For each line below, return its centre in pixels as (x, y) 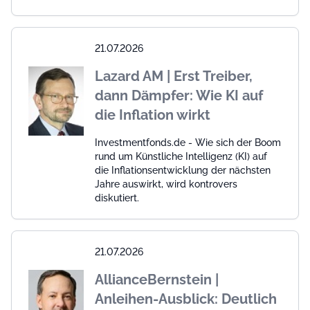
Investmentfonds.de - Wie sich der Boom (188, 143)
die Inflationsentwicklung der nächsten (183, 171)
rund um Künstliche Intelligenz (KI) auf (181, 157)
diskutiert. (117, 198)
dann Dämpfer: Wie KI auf (179, 96)
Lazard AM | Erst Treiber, (174, 76)
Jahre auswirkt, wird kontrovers (166, 184)
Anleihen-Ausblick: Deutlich (186, 299)
